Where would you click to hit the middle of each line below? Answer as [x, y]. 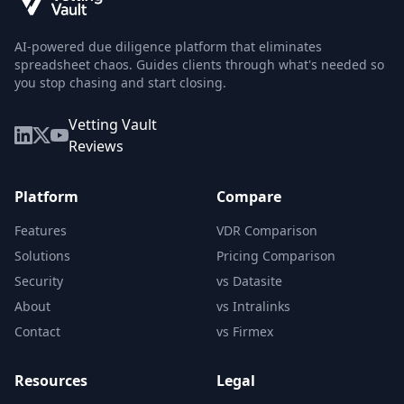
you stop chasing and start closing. [120, 82]
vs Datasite [249, 280]
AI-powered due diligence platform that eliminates [168, 46]
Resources [51, 380]
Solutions [42, 255]
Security [39, 280]
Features [41, 230]
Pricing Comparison [276, 255]
